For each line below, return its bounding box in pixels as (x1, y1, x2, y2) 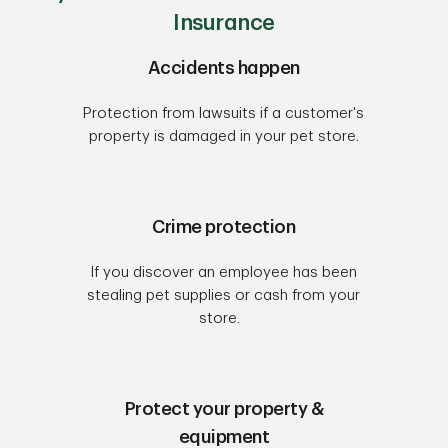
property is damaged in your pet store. (88, 129, 359, 144)
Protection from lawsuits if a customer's (83, 106, 365, 121)
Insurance (173, 12, 275, 34)
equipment (178, 428, 270, 446)
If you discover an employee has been (90, 265, 358, 280)
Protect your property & (124, 400, 324, 418)
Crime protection (152, 218, 296, 236)
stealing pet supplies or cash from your (87, 288, 361, 303)
